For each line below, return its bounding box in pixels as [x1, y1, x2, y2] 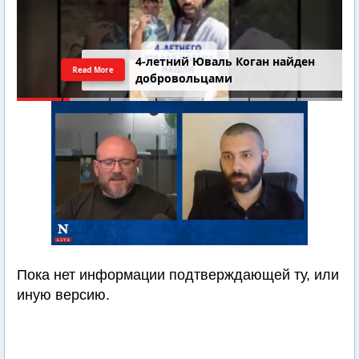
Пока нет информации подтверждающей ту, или [17, 267, 339, 283]
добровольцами [135, 71, 233, 87]
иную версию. [17, 287, 110, 303]
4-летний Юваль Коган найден [135, 54, 316, 70]
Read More [71, 63, 115, 75]
